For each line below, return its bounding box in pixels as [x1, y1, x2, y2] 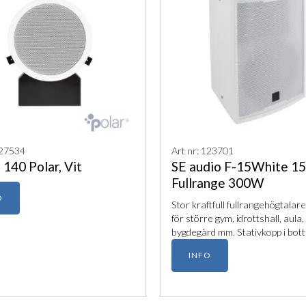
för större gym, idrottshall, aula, [171, 212, 304, 225]
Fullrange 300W [171, 175, 264, 191]
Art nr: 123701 [171, 145, 234, 157]
